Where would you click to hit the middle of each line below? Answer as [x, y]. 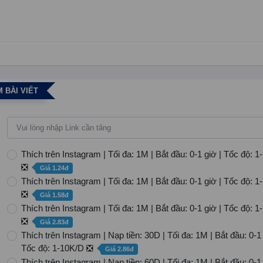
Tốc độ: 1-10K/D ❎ [59, 248]
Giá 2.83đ [54, 222]
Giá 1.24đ [54, 168]
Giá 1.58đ [54, 195]
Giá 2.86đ [119, 249]
